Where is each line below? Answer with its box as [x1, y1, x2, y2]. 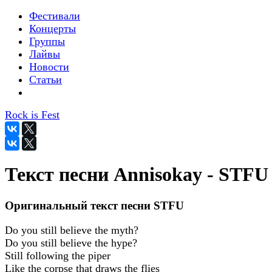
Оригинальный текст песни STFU [5, 199, 184, 212]
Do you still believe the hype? [5, 236, 137, 249]
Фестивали [29, 10, 80, 22]
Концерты [29, 22, 76, 35]
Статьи [29, 73, 62, 86]
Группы [29, 35, 65, 47]
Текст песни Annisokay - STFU [5, 163, 268, 186]
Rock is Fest [5, 109, 59, 121]
